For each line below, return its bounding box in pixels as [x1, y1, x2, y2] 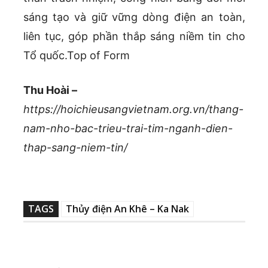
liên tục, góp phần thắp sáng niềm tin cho [23, 29, 245, 42]
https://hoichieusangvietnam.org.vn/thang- [23, 102, 243, 115]
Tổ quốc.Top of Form [23, 48, 130, 62]
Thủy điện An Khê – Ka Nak [65, 202, 189, 215]
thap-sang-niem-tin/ [23, 141, 127, 154]
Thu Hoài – [23, 83, 77, 96]
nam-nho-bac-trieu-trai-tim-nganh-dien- [23, 121, 233, 135]
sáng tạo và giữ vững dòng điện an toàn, [23, 10, 245, 23]
